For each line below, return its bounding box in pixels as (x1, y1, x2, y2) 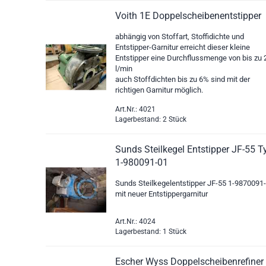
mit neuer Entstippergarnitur (115, 189, 208, 198)
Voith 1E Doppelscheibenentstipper (115, 10, 262, 21)
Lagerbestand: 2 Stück (115, 115, 187, 123)
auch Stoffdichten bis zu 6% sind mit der (115, 75, 251, 84)
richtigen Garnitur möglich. (115, 85, 204, 94)
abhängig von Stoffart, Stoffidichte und (115, 32, 245, 41)
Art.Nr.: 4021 (115, 105, 156, 113)
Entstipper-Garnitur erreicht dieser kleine (115, 43, 251, 52)
